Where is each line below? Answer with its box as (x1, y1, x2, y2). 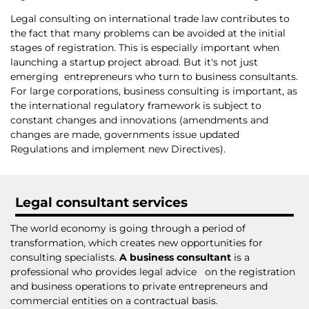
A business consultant (119, 251, 234, 264)
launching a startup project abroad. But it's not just (10, 56, 258, 69)
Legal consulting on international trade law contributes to (10, 12, 290, 26)
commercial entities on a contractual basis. (10, 295, 218, 308)
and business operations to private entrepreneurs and (10, 280, 268, 293)
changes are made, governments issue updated (10, 128, 239, 141)
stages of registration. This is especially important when (10, 41, 279, 54)
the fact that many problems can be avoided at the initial (10, 27, 286, 40)
